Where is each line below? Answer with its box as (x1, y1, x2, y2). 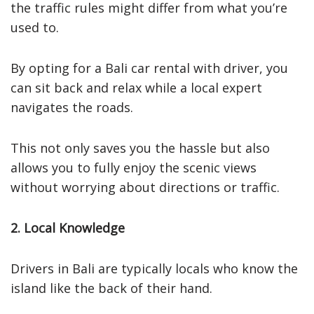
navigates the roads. (11, 98, 133, 116)
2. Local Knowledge (11, 219, 125, 236)
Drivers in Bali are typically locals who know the (11, 259, 298, 277)
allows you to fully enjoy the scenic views (11, 158, 257, 176)
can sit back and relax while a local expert (11, 78, 262, 96)
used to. (11, 18, 59, 36)
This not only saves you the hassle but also (11, 139, 270, 156)
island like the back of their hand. (11, 279, 212, 296)
